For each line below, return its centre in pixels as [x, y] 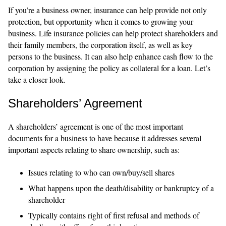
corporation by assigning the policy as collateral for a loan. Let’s [109, 68]
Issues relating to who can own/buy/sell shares [101, 172]
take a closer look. [37, 79]
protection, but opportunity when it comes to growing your [101, 21]
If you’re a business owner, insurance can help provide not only [107, 10]
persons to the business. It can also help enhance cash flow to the [110, 56]
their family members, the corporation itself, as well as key [100, 44]
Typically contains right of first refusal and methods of [114, 215]
